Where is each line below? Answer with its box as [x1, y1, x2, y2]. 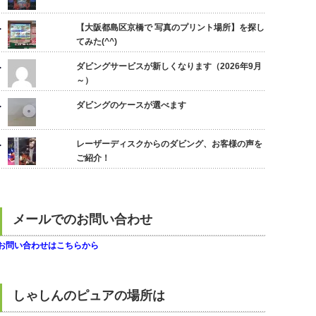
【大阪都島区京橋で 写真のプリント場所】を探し [76, 23, 265, 32]
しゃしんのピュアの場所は [13, 288, 165, 303]
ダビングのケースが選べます [76, 100, 187, 110]
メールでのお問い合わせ [13, 212, 152, 226]
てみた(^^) [76, 37, 118, 47]
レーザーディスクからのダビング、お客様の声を [76, 139, 263, 149]
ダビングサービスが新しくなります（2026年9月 [76, 61, 262, 71]
